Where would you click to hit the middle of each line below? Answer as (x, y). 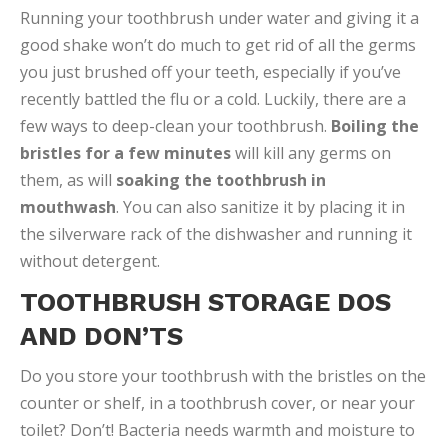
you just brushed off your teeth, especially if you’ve (210, 72)
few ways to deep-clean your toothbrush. (175, 126)
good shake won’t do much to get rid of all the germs (218, 45)
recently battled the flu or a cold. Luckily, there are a (213, 99)
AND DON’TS (101, 336)
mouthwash (68, 207)
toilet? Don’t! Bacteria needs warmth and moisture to (217, 430)
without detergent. (90, 261)
